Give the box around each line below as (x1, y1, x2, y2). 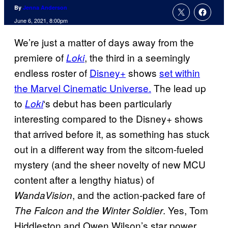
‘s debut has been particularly (43, 96, 172, 110)
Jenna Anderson (23, 4, 67, 12)
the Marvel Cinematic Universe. (14, 81, 151, 95)
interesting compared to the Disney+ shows (14, 111, 203, 126)
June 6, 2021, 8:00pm (14, 16, 68, 25)
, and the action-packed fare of (72, 188, 205, 202)
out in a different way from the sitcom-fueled (14, 142, 204, 156)
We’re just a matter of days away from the (14, 35, 194, 49)
